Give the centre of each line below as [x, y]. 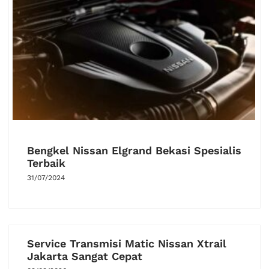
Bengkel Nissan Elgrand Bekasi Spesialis [134, 150]
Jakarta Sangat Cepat [85, 256]
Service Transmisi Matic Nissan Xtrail [127, 243]
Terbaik [46, 163]
